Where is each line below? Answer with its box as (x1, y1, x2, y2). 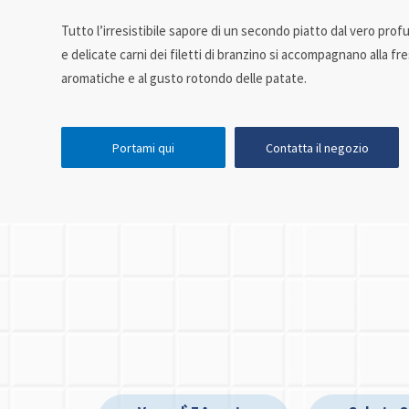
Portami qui (112, 139, 175, 156)
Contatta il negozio (265, 139, 369, 156)
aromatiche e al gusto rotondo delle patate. (61, 69, 308, 88)
